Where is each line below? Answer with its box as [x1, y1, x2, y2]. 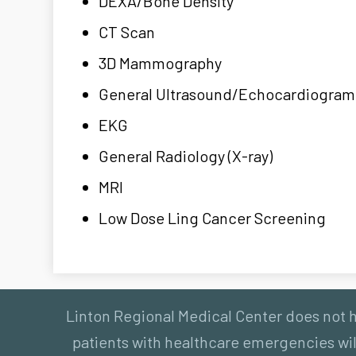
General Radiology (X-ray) [99, 146, 273, 165]
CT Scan [99, 22, 155, 41]
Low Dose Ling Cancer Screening [99, 208, 326, 227]
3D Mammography [99, 53, 222, 72]
